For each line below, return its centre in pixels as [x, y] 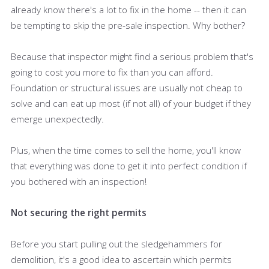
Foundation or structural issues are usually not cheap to [127, 87]
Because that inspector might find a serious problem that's [132, 56]
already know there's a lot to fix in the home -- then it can [128, 9]
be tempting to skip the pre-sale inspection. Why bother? [128, 25]
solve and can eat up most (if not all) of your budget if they [131, 103]
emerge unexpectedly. [57, 119]
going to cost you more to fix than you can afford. [112, 72]
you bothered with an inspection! [79, 181]
